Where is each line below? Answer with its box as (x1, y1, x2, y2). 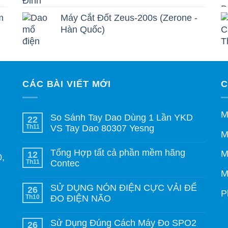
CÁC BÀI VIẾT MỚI (22, 78, 111, 89)
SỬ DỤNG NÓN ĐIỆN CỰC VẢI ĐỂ (50, 183, 197, 193)
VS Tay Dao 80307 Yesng (50, 123, 154, 134)
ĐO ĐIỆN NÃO (50, 193, 111, 204)
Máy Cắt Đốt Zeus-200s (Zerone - (61, 13, 197, 23)
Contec (50, 158, 79, 169)
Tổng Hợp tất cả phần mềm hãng (50, 148, 185, 158)
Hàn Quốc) (61, 24, 105, 35)
